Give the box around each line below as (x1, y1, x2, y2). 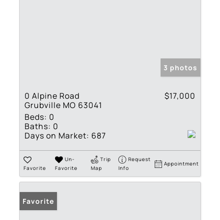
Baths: (25, 120, 51, 132)
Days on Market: (25, 130, 89, 141)
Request (128, 155, 151, 163)
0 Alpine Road (25, 90, 80, 101)
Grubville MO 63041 (25, 99, 102, 110)
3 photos (164, 62, 197, 72)
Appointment (164, 160, 199, 167)
